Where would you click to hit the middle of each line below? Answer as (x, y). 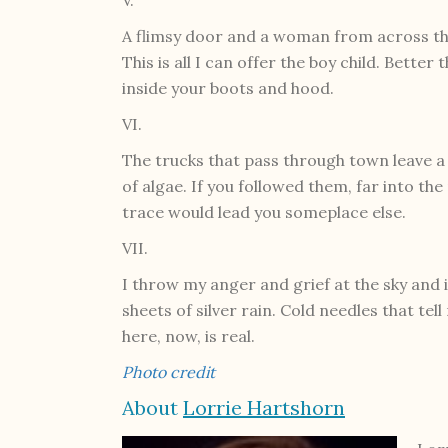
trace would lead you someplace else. (264, 211)
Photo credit (168, 371)
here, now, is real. (188, 335)
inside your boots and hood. (228, 87)
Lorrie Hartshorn (264, 407)
